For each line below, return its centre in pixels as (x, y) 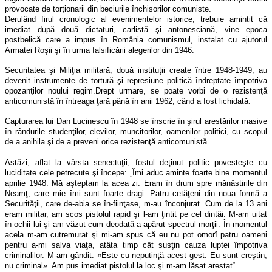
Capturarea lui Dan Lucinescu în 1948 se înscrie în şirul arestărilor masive (136, 121)
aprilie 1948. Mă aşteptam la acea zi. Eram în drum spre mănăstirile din (136, 183)
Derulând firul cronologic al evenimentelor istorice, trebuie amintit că (136, 19)
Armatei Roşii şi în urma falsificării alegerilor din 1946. (100, 50)
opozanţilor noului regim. (50, 90)
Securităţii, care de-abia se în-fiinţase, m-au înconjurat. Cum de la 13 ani (136, 203)
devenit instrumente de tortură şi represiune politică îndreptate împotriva (136, 80)
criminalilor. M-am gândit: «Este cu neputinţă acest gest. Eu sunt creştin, (136, 255)
